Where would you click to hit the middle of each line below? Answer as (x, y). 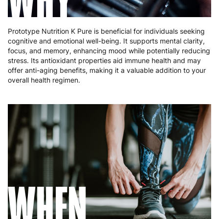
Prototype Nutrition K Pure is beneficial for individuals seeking (106, 31)
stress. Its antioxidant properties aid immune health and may (104, 61)
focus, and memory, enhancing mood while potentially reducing (109, 51)
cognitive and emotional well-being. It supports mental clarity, (106, 41)
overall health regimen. (44, 80)
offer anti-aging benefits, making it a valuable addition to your (107, 70)
